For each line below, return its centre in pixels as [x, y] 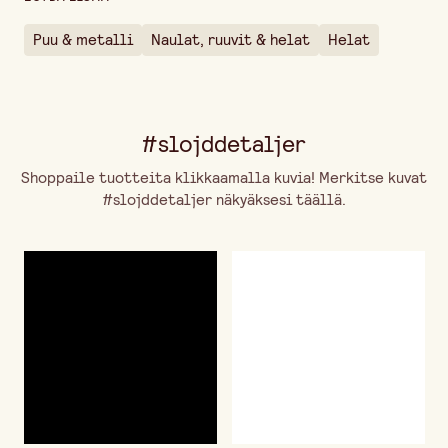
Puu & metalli [83, 39]
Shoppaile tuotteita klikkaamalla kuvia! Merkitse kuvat [223, 177]
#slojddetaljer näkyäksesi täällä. [223, 199]
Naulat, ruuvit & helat [230, 39]
